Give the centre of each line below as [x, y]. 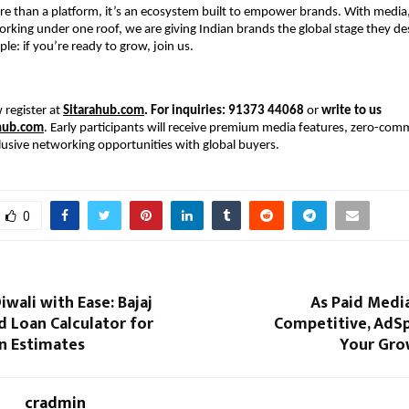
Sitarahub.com [104, 111]
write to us [351, 111]
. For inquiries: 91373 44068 [224, 111]
